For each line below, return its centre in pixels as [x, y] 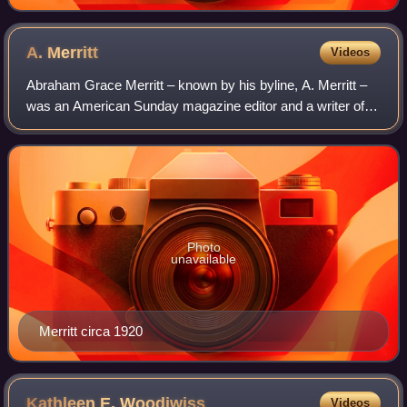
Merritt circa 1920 [91, 332]
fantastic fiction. [73, 126]
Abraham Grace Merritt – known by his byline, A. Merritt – [197, 84]
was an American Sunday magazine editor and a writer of [196, 105]
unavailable [203, 259]
